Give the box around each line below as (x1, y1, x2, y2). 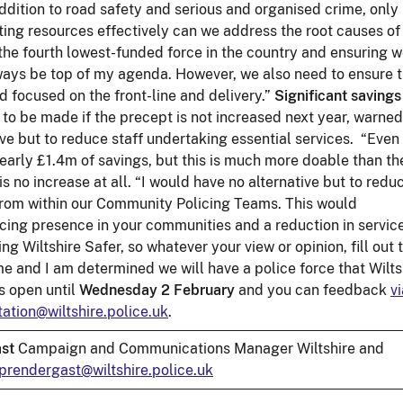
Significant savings (274, 86, 401, 104)
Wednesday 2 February (79, 281, 235, 299)
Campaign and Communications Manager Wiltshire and (14, 339, 384, 357)
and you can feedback (235, 281, 390, 299)
